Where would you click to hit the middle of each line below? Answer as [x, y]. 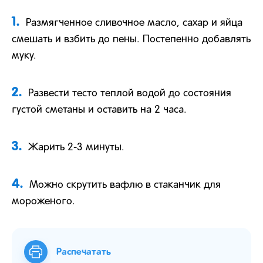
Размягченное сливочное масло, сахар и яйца [134, 23]
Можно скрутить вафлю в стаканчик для [125, 185]
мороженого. [43, 201]
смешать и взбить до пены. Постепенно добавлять [131, 39]
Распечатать [84, 252]
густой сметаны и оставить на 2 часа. [99, 110]
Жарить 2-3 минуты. [76, 147]
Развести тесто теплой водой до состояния [130, 93]
